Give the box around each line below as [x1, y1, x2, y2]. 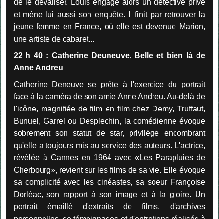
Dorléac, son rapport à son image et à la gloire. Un [13, 190, 205, 198]
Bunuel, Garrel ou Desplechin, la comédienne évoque [13, 116, 205, 125]
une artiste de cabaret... [13, 34, 94, 43]
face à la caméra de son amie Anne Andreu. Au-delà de [13, 92, 205, 101]
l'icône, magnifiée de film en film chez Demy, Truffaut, [13, 104, 205, 113]
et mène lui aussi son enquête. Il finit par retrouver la [13, 10, 205, 19]
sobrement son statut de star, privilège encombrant [13, 129, 205, 137]
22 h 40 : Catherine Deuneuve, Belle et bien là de [13, 51, 205, 60]
